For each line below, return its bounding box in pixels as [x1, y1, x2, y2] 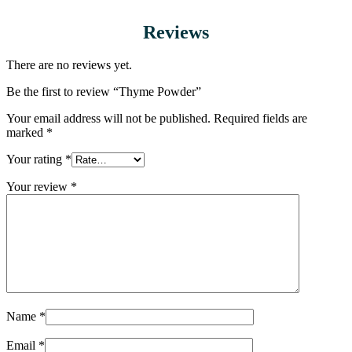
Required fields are [214, 112, 307, 126]
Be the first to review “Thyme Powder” [6, 85, 201, 99]
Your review [6, 180, 71, 194]
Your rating [6, 152, 65, 167]
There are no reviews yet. [6, 58, 132, 72]
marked [6, 126, 46, 140]
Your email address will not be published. [6, 112, 211, 126]
